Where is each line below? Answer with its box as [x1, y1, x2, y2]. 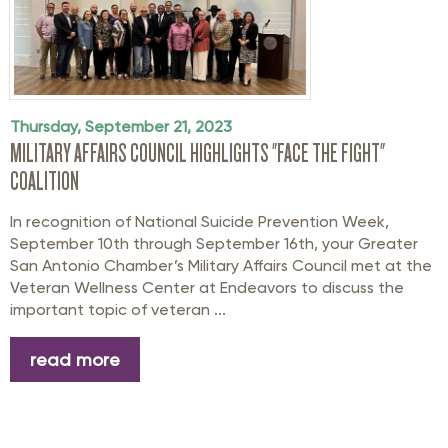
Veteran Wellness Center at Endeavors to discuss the [10, 278, 404, 298]
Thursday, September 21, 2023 [10, 117, 232, 137]
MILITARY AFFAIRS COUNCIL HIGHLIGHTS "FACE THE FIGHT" [10, 139, 385, 168]
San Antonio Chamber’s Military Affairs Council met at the [10, 256, 432, 276]
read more [30, 348, 120, 370]
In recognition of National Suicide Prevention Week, [10, 212, 389, 232]
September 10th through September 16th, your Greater [10, 234, 418, 254]
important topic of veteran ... [10, 300, 226, 320]
